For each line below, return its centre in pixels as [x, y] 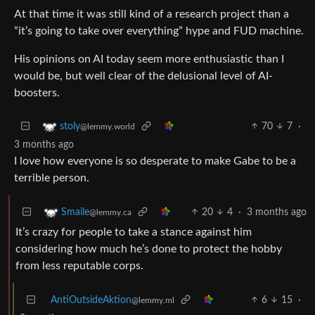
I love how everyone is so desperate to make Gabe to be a [155, 161]
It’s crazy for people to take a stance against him [134, 232]
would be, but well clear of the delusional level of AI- [143, 76]
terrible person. [52, 178]
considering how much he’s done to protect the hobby [149, 249]
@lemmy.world [108, 126]
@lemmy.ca [110, 212]
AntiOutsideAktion [91, 300]
